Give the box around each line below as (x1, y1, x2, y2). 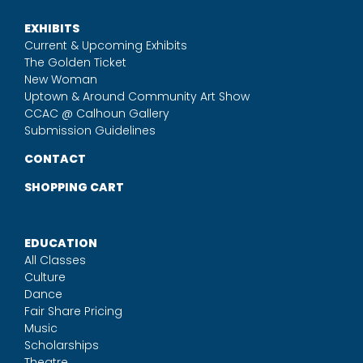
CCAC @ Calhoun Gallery (23, 105, 169, 122)
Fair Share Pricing (23, 302, 122, 319)
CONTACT (23, 150, 86, 167)
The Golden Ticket (23, 53, 126, 70)
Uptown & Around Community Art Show (23, 88, 250, 105)
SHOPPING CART (23, 178, 124, 195)
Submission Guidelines (23, 122, 156, 139)
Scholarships (23, 336, 99, 353)
